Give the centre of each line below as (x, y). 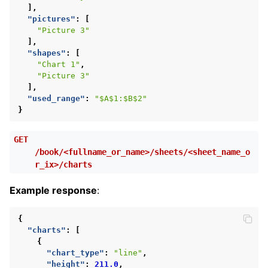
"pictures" (51, 19)
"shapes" (47, 53)
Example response (53, 190)
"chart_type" (75, 252)
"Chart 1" (59, 64)
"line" (128, 252)
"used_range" (56, 98)
